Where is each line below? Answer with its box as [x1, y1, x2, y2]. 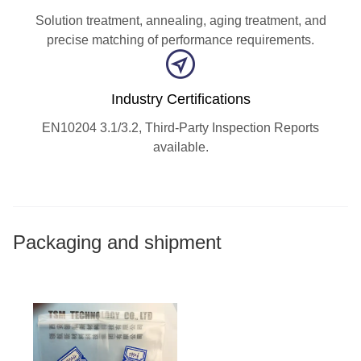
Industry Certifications [110, 91, 251, 108]
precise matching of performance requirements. [47, 33, 314, 48]
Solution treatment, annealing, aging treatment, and [35, 14, 326, 28]
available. [152, 140, 209, 155]
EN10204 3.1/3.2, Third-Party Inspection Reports [42, 121, 319, 135]
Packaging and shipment [13, 231, 222, 254]
